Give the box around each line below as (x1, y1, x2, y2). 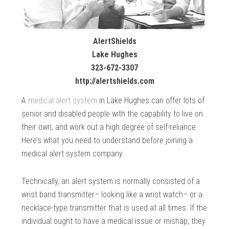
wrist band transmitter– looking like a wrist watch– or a (21, 190, 203, 200)
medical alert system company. (21, 149, 125, 159)
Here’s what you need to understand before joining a (21, 135, 193, 146)
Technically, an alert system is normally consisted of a (21, 176, 200, 187)
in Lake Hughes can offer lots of (97, 96, 205, 106)
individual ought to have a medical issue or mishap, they (21, 216, 206, 226)
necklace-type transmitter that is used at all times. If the (21, 203, 208, 213)
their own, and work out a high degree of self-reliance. (21, 122, 198, 132)
